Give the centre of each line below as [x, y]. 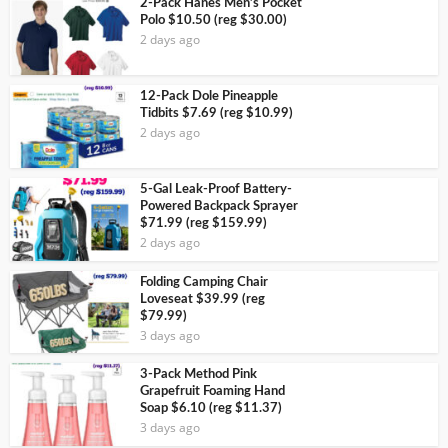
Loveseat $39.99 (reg [202, 299]
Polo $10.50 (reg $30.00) [213, 21]
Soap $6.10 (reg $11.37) [211, 409]
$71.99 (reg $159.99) [203, 223]
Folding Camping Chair [204, 282]
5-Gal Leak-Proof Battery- [216, 189]
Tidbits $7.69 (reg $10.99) [216, 114]
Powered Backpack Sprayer [219, 206]
